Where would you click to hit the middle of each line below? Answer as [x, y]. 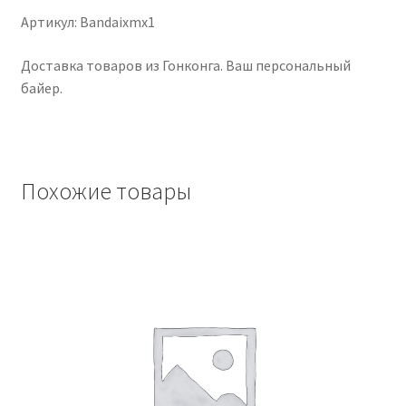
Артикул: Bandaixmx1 [87, 22]
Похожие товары [106, 191]
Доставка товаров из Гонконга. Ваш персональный [185, 65]
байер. [41, 87]
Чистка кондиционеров [118, 45]
